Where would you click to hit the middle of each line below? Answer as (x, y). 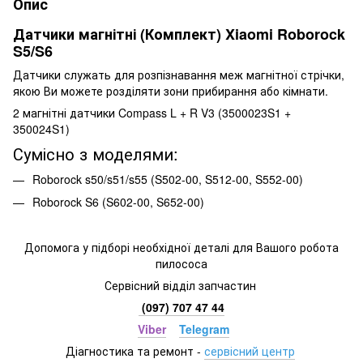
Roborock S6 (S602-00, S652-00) (118, 202)
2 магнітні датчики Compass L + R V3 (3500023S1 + (152, 112)
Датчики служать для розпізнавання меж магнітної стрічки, (179, 74)
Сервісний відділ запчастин (181, 285)
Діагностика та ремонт (129, 350)
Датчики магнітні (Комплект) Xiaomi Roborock (179, 34)
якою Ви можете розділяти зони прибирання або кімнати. (171, 90)
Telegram (204, 329)
